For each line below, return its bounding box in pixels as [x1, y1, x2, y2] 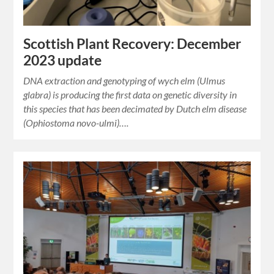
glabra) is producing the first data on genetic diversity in [23, 89, 237, 101]
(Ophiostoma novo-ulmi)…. [23, 117, 129, 129]
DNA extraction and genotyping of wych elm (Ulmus [23, 75, 226, 87]
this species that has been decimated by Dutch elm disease [23, 103, 247, 115]
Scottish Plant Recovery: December [23, 35, 242, 53]
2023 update [23, 52, 102, 69]
